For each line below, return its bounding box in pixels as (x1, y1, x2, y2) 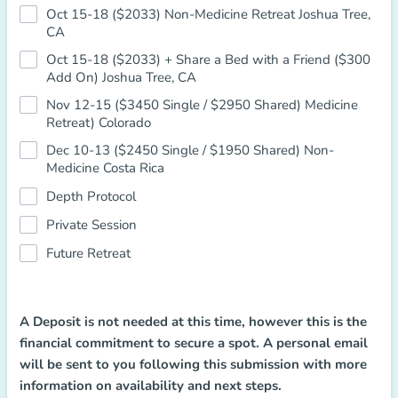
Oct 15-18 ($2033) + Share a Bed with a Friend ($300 (46, 51, 370, 68)
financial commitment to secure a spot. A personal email (20, 334, 368, 352)
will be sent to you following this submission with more (20, 355, 367, 373)
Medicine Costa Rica (46, 159, 164, 177)
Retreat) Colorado (46, 114, 151, 131)
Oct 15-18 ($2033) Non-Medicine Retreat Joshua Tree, (46, 5, 370, 23)
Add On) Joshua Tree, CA (46, 68, 196, 86)
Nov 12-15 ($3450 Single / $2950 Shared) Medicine (46, 96, 358, 114)
